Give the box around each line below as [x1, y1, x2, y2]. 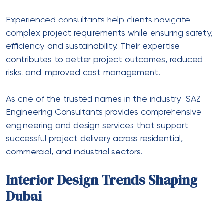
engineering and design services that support [6, 121, 188, 130]
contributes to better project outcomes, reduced [6, 55, 203, 64]
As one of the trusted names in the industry [6, 94, 186, 104]
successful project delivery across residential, [6, 134, 183, 143]
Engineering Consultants [6, 108, 103, 117]
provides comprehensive [103, 108, 201, 117]
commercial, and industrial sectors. [6, 147, 143, 156]
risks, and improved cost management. [6, 68, 160, 77]
